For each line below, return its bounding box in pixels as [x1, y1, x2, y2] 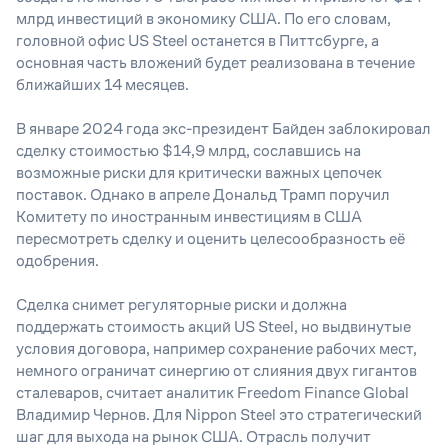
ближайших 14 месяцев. [16, 76, 189, 93]
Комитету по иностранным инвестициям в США [16, 208, 362, 225]
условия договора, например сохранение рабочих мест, [16, 340, 417, 357]
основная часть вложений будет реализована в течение [16, 54, 415, 71]
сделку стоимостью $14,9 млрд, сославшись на [16, 142, 361, 159]
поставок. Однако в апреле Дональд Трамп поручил [16, 186, 390, 203]
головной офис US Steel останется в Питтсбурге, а [16, 32, 379, 49]
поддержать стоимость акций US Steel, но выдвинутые [16, 318, 411, 335]
